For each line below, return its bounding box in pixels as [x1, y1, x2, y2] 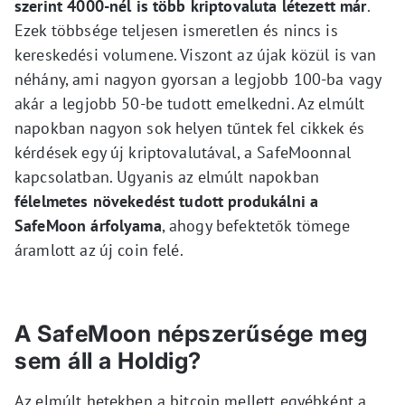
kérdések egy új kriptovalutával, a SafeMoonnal [14, 142, 351, 164]
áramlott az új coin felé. [14, 240, 184, 261]
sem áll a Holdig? [14, 347, 202, 375]
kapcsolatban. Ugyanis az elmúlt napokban [14, 166, 319, 188]
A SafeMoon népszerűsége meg [14, 320, 368, 348]
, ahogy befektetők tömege [161, 215, 351, 237]
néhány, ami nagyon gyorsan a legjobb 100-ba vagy [14, 69, 381, 90]
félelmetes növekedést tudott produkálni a [14, 191, 319, 212]
